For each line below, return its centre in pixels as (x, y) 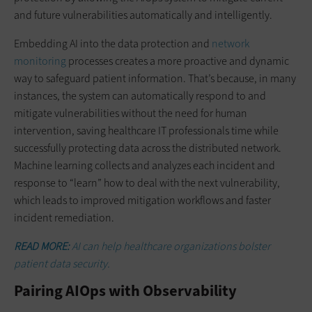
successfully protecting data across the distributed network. (148, 148)
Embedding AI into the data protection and (113, 43)
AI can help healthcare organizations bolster (171, 246)
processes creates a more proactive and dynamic (178, 61)
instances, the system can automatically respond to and (140, 95)
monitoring (40, 61)
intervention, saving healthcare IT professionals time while (146, 130)
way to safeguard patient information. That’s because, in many (155, 78)
